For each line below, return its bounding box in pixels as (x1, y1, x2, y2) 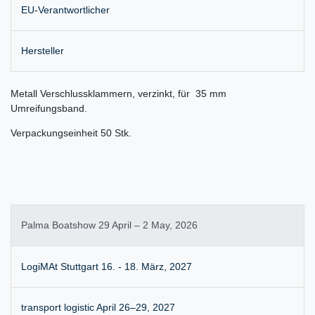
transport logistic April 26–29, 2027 (21, 302, 175, 314)
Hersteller (21, 44, 64, 56)
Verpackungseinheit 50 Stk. (11, 127, 131, 139)
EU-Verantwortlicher (21, 4, 110, 15)
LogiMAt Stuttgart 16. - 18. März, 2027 (21, 260, 192, 272)
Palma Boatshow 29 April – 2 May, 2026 (21, 219, 198, 231)
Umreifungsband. (11, 103, 87, 115)
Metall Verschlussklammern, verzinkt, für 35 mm (11, 88, 226, 100)
